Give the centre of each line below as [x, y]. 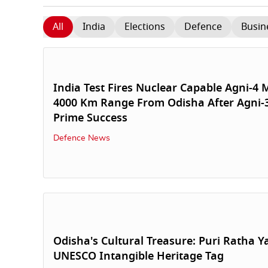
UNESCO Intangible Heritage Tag [138, 256]
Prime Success [90, 118]
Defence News [82, 138]
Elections [145, 27]
